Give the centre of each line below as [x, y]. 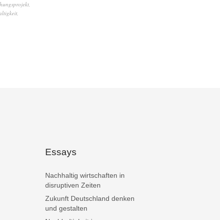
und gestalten [66, 208]
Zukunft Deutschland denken [90, 199]
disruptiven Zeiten [73, 185]
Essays [61, 152]
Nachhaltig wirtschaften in [85, 176]
